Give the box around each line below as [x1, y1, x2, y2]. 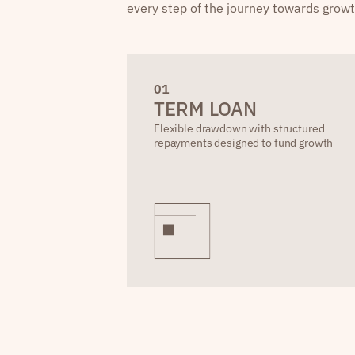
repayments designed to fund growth [154, 136, 334, 150]
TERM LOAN [154, 96, 257, 121]
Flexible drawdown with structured [154, 121, 325, 136]
